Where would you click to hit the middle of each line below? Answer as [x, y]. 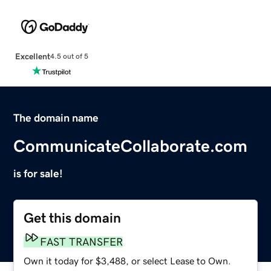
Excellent [32, 56]
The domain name [56, 118]
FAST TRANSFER [82, 242]
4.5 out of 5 [69, 57]
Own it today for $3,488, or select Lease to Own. [128, 260]
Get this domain [73, 218]
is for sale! [38, 173]
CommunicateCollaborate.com [131, 145]
